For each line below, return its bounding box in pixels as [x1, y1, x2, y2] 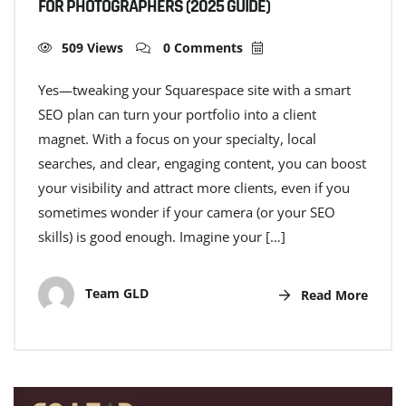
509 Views [62, 39, 123, 57]
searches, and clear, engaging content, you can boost [38, 154, 366, 173]
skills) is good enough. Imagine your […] [38, 227, 285, 246]
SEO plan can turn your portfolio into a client [38, 105, 316, 124]
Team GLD [82, 285, 149, 303]
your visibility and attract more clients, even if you [38, 179, 350, 198]
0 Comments [159, 39, 243, 57]
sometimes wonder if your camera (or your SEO [38, 203, 335, 222]
